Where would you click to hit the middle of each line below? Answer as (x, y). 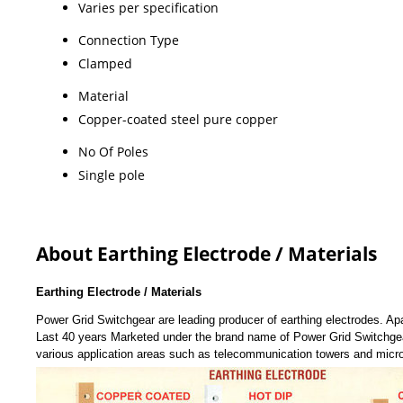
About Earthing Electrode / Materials (206, 253)
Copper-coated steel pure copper (178, 119)
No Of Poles (113, 151)
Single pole (112, 175)
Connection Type (129, 40)
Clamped (105, 63)
